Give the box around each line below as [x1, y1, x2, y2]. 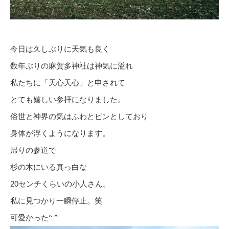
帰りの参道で [10, 145, 56, 154]
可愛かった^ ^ [10, 213, 58, 222]
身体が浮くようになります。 [10, 128, 110, 138]
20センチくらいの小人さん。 [10, 179, 110, 188]
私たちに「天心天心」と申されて [10, 78, 125, 87]
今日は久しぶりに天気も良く [10, 44, 110, 53]
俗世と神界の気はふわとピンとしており [10, 111, 148, 121]
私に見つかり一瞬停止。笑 [10, 196, 102, 205]
